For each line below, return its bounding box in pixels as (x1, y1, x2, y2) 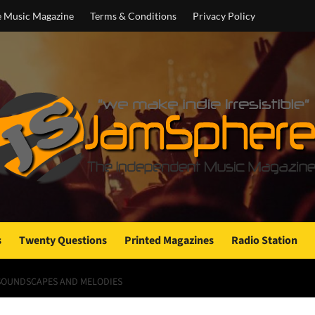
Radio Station (231, 233, 297, 248)
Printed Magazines (124, 233, 214, 248)
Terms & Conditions (90, 10, 176, 22)
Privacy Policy (193, 10, 255, 22)
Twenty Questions (19, 233, 107, 248)
